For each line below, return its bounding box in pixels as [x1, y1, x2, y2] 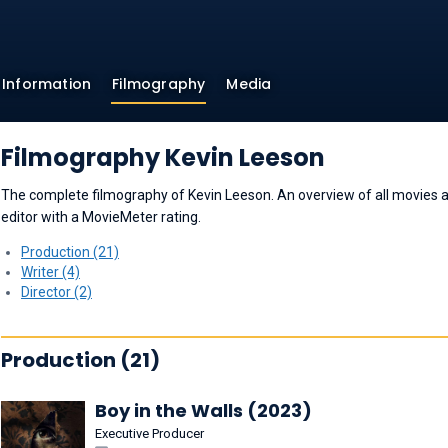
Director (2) [21, 284, 92, 300]
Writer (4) [21, 264, 80, 280]
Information [2, 74, 92, 94]
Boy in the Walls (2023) [95, 398, 312, 423]
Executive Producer [95, 426, 204, 441]
